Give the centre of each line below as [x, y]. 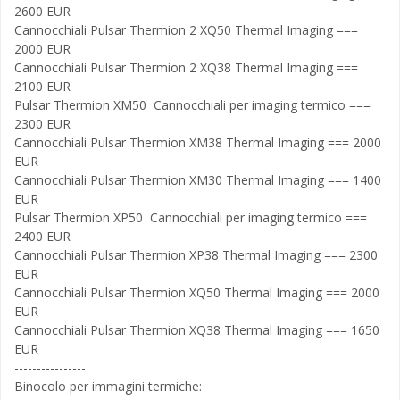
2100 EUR [42, 86]
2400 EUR [42, 236]
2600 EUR [42, 11]
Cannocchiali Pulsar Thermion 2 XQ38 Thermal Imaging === [186, 67]
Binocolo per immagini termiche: [108, 386]
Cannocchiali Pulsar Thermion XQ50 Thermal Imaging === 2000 [197, 292]
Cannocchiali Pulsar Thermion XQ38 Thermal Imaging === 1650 [197, 330]
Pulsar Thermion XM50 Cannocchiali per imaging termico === [192, 105]
